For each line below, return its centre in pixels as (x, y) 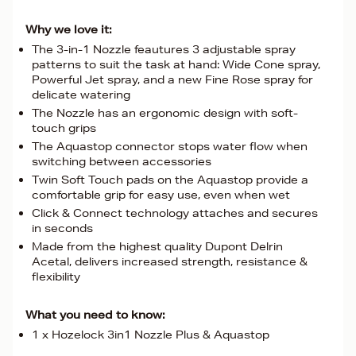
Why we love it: (69, 29)
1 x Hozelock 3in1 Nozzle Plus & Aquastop (151, 335)
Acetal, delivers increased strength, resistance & (170, 261)
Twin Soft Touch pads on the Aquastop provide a (170, 180)
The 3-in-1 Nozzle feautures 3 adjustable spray (164, 49)
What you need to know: (95, 315)
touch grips (64, 128)
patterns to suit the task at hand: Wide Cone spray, (176, 64)
